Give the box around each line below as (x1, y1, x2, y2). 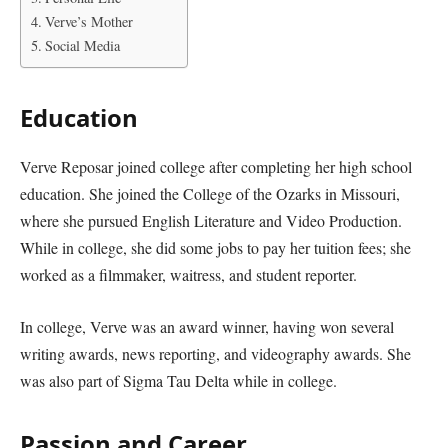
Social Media (44, 36, 120, 56)
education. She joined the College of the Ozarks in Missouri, (20, 183, 400, 205)
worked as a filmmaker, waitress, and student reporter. (20, 264, 357, 286)
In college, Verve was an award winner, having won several (20, 315, 394, 337)
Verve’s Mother (44, 12, 133, 32)
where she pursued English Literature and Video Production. (20, 210, 402, 232)
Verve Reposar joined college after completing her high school (20, 156, 412, 178)
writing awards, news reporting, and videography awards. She (20, 342, 411, 364)
